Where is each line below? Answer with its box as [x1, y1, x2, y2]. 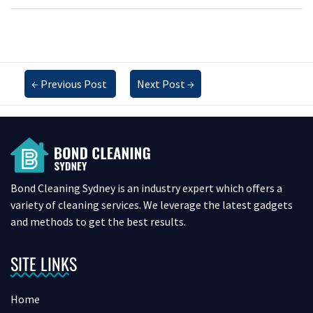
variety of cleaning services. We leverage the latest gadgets [10, 197, 293, 212]
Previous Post [41, 76, 107, 91]
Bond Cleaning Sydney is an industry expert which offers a [10, 180, 282, 195]
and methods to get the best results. [10, 214, 186, 228]
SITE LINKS [10, 251, 77, 277]
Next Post [137, 76, 185, 91]
